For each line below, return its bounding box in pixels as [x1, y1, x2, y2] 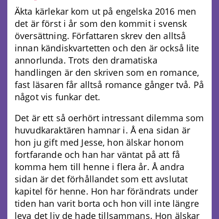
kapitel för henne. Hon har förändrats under [15, 185, 198, 197]
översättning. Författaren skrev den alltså [15, 30, 186, 42]
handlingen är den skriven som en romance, [15, 66, 199, 79]
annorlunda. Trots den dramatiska [15, 54, 157, 66]
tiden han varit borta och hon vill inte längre [15, 197, 199, 210]
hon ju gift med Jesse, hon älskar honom [15, 136, 184, 149]
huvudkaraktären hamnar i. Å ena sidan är [15, 124, 190, 136]
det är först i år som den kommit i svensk [15, 18, 187, 30]
